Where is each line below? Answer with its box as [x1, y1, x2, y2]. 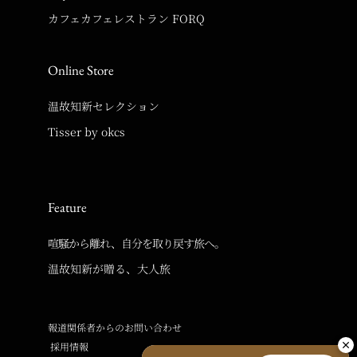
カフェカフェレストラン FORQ [48, 10, 205, 27]
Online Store [48, 61, 114, 80]
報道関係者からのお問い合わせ [48, 320, 182, 335]
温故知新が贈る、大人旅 [48, 261, 171, 277]
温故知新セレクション [48, 98, 159, 115]
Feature [48, 198, 87, 217]
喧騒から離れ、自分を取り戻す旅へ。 [48, 235, 225, 252]
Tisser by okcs [48, 124, 125, 140]
